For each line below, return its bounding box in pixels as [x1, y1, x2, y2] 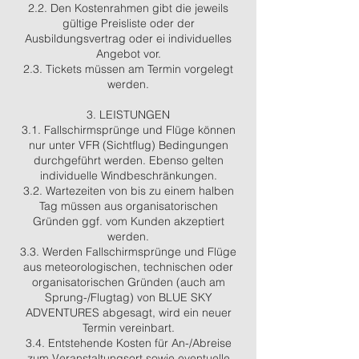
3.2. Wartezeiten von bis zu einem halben [22, 184, 234, 198]
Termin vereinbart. [82, 321, 175, 335]
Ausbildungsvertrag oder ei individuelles [25, 31, 232, 46]
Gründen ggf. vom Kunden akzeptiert [32, 214, 224, 228]
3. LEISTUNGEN [87, 107, 170, 122]
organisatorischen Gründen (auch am [31, 275, 225, 289]
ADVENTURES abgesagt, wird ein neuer [25, 305, 232, 320]
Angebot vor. [95, 46, 161, 61]
